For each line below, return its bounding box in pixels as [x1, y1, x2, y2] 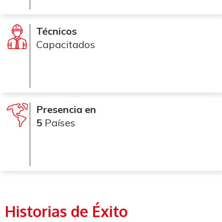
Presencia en [36, 103, 96, 115]
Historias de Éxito [5, 201, 128, 221]
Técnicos [36, 24, 77, 37]
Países [42, 116, 75, 129]
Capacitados [36, 38, 95, 51]
